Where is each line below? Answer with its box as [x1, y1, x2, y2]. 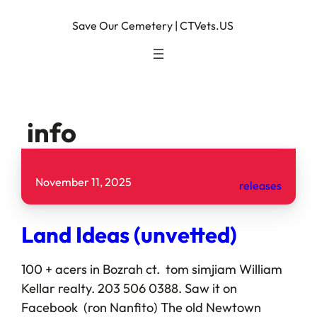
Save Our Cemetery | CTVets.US [72, 18, 234, 33]
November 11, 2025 [35, 174, 132, 189]
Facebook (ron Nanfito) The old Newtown [21, 299, 261, 316]
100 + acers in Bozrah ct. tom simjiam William [21, 260, 282, 277]
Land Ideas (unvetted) [21, 220, 237, 248]
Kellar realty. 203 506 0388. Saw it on [21, 279, 237, 296]
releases [239, 178, 282, 192]
